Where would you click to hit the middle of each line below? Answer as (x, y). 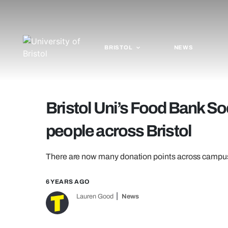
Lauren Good (95, 196)
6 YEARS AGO (68, 182)
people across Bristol (119, 131)
